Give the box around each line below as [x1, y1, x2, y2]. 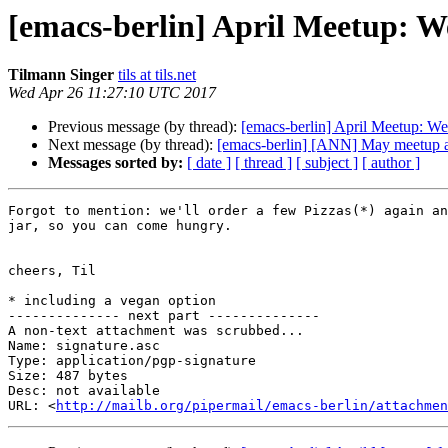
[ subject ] [296, 154, 358, 172]
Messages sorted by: [48, 154, 183, 172]
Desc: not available [8, 383, 160, 399]
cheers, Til [8, 263, 96, 279]
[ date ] [187, 154, 231, 172]
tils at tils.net [118, 66, 196, 84]
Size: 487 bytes [8, 368, 128, 384]
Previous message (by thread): [48, 118, 241, 136]
